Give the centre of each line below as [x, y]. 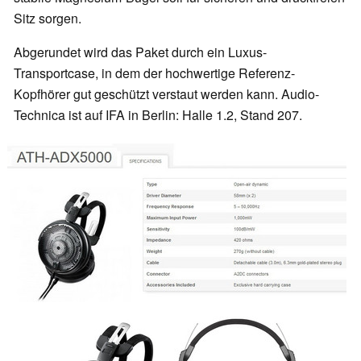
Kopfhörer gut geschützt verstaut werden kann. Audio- [166, 94]
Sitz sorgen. [48, 19]
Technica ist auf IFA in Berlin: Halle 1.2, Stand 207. [158, 115]
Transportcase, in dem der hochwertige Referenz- [154, 73]
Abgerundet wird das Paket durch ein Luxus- [140, 52]
